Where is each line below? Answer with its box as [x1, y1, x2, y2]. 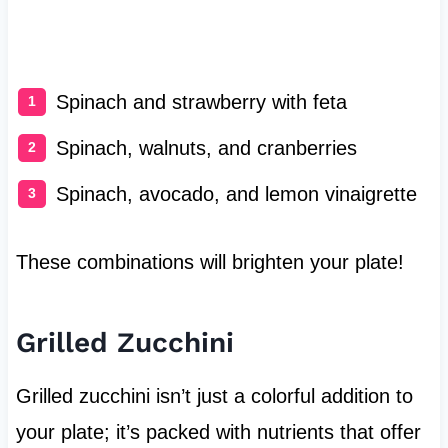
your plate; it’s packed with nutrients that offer [15, 421, 421, 444]
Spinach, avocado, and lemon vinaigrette [55, 183, 417, 206]
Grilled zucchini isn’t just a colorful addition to [15, 385, 413, 408]
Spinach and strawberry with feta [55, 91, 347, 114]
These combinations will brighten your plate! [15, 251, 404, 274]
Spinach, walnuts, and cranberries [55, 137, 357, 160]
